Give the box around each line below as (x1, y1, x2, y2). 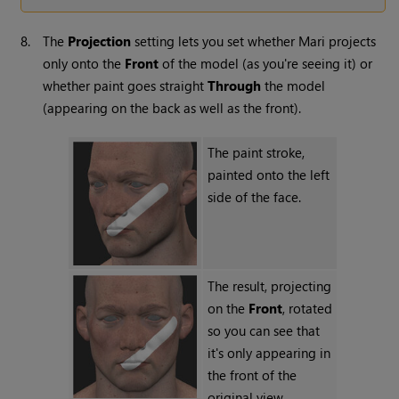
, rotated (282, 299, 333, 318)
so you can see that (208, 322, 321, 340)
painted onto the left (208, 166, 330, 184)
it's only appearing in (208, 344, 331, 362)
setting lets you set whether (131, 32, 299, 51)
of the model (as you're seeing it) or (159, 54, 373, 73)
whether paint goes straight (43, 77, 208, 95)
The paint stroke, (208, 143, 305, 162)
